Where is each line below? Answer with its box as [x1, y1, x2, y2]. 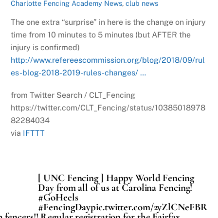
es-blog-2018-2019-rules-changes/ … [11, 68, 146, 77]
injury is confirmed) [11, 42, 80, 52]
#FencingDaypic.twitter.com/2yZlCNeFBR [38, 201, 208, 214]
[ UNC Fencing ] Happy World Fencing [38, 172, 194, 184]
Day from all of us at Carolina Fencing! [38, 182, 193, 194]
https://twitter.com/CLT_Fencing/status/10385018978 [11, 103, 206, 113]
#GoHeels [38, 191, 78, 204]
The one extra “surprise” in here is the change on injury [11, 17, 206, 27]
